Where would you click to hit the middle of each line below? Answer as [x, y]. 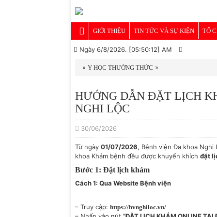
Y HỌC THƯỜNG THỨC [120, 68]
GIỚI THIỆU [109, 31]
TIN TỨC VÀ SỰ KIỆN [164, 31]
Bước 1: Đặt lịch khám [112, 170]
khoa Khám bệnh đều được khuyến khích [138, 156]
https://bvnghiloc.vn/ [138, 207]
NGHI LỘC [102, 108]
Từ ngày [88, 147]
